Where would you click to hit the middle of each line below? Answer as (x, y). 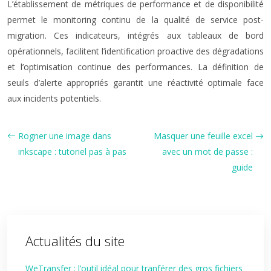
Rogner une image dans (65, 136)
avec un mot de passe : (207, 152)
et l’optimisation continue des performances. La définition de (135, 67)
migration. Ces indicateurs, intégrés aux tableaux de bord (135, 35)
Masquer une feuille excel (203, 136)
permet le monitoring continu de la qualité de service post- (135, 20)
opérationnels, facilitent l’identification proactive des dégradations (135, 51)
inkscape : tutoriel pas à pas (72, 152)
